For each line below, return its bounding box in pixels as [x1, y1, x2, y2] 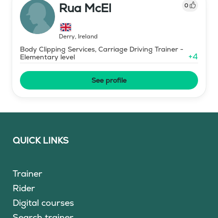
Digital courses [13, 197, 74, 208]
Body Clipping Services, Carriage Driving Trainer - [20, 44, 183, 54]
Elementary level [20, 52, 75, 61]
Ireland [78, 32, 98, 40]
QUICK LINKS [13, 134, 69, 146]
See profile [91, 75, 127, 85]
